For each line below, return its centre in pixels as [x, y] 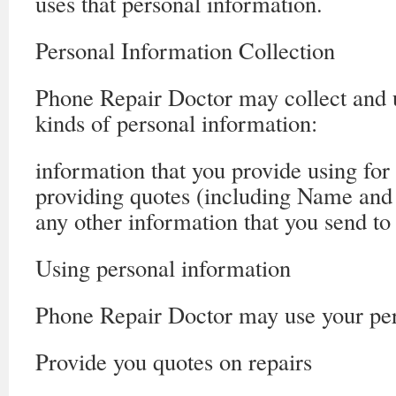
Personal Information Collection [185, 50]
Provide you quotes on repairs [174, 361]
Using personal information [163, 267]
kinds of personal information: [176, 122]
